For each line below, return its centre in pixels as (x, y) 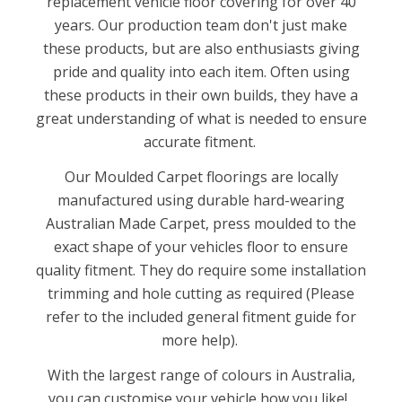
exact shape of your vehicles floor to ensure (201, 246)
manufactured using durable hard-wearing (201, 200)
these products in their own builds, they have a (201, 95)
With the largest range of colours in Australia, (201, 375)
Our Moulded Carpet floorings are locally (201, 176)
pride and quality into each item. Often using (201, 71)
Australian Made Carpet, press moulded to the (201, 223)
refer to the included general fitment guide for (201, 316)
